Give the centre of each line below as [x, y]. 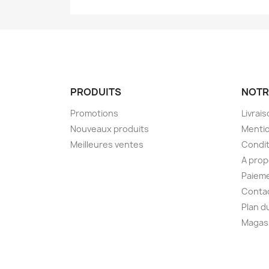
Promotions [94, 113]
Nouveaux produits [110, 128]
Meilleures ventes [107, 144]
